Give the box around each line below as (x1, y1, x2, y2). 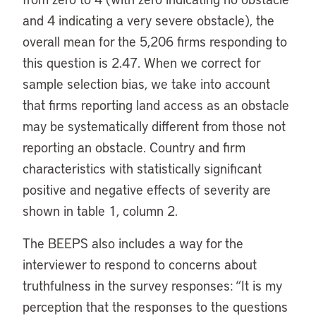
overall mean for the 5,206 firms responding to (23, 32, 287, 50)
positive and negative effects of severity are (23, 181, 271, 198)
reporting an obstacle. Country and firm (23, 138, 245, 156)
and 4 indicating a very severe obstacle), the (23, 11, 274, 29)
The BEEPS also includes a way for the (23, 234, 243, 252)
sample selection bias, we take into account (23, 75, 270, 92)
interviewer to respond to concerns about (23, 255, 257, 273)
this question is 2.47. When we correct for (23, 54, 260, 71)
